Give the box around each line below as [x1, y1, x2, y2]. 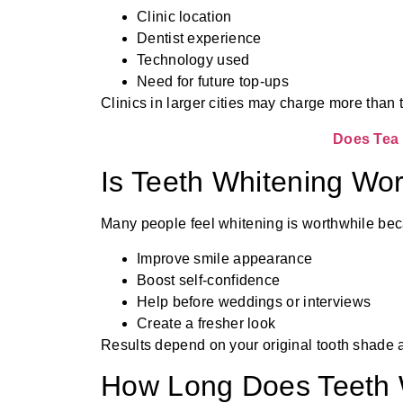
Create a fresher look [137, 315, 276, 331]
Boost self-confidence [137, 272, 281, 288]
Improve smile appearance [137, 250, 313, 266]
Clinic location [137, 9, 232, 25]
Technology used [137, 52, 250, 68]
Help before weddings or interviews [137, 293, 372, 309]
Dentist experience [137, 31, 262, 47]
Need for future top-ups [137, 74, 289, 90]
